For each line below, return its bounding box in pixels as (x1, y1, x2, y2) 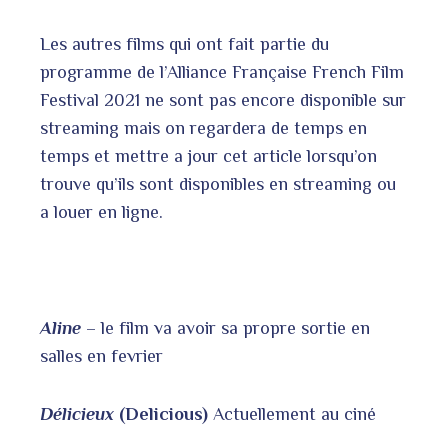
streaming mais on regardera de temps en (40, 118, 367, 138)
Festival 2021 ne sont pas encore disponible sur (40, 90, 406, 110)
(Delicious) (114, 404, 213, 424)
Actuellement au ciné (213, 404, 376, 424)
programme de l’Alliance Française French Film (40, 62, 404, 82)
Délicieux (40, 404, 114, 424)
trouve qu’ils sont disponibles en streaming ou (40, 174, 396, 194)
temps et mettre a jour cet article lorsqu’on (40, 146, 377, 166)
